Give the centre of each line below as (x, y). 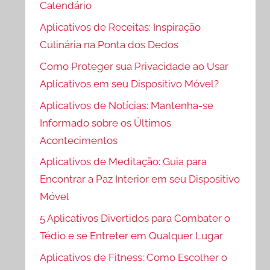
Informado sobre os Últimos (106, 123)
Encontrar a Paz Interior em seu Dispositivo (140, 179)
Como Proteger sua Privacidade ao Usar (134, 66)
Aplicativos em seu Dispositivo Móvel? (130, 83)
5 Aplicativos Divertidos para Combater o (135, 218)
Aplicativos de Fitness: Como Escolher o (134, 258)
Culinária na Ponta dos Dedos (109, 45)
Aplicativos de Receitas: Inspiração (121, 27)
